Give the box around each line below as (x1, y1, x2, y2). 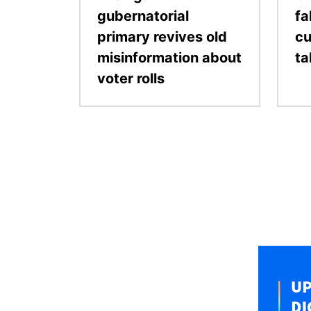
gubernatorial (97, 7, 189, 24)
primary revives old (97, 28, 227, 45)
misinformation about (97, 49, 242, 66)
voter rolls (97, 69, 165, 87)
